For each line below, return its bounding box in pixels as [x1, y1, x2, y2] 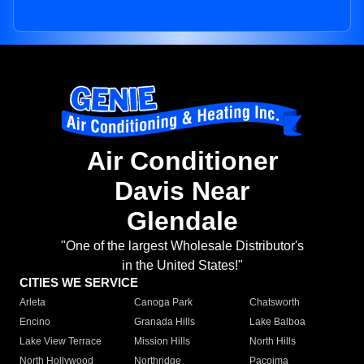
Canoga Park [134, 297, 193, 309]
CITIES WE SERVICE [19, 275, 138, 290]
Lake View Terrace [19, 336, 102, 348]
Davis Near [115, 176, 249, 206]
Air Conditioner [86, 146, 278, 176]
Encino [19, 316, 50, 328]
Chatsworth [249, 297, 300, 309]
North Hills [249, 336, 296, 348]
